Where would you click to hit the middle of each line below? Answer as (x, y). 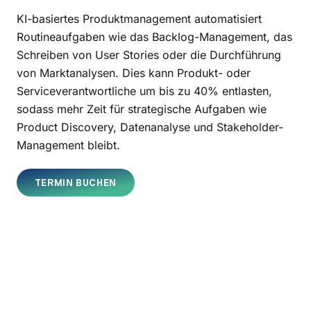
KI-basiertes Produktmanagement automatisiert (139, 18)
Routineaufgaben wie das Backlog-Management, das (154, 36)
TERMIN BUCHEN (75, 183)
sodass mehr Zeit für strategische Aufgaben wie (142, 109)
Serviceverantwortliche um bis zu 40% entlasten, (144, 91)
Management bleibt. (68, 145)
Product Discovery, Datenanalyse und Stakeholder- (150, 127)
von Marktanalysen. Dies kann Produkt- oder (134, 73)
